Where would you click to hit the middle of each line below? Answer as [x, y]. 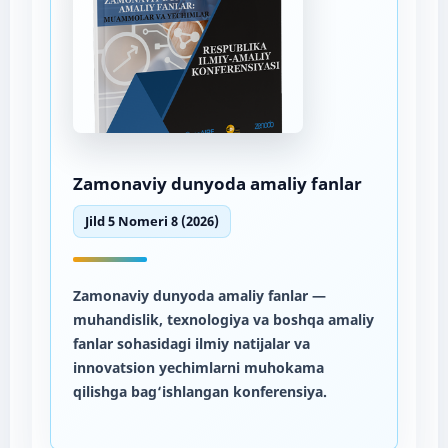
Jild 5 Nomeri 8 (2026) [151, 221]
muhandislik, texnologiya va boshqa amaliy [223, 319]
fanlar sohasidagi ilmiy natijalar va [191, 343]
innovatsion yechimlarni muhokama [198, 367]
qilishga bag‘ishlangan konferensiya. [199, 391]
